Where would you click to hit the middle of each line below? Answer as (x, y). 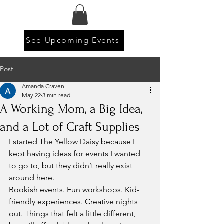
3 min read (56, 95)
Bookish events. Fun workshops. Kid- (74, 189)
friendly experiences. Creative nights (74, 201)
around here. (32, 177)
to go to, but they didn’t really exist (72, 165)
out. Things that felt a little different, (73, 213)
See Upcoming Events (73, 40)
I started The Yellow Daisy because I (73, 141)
